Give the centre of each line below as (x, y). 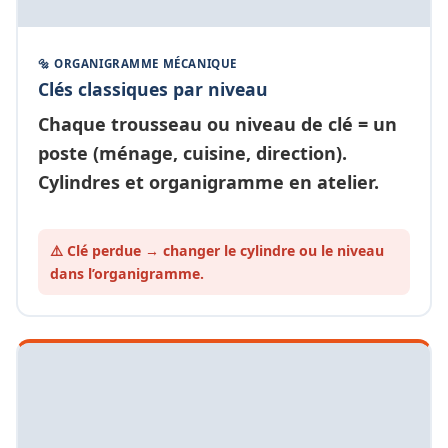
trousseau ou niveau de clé (232, 124)
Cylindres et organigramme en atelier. (208, 182)
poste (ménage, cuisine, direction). (192, 153)
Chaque (74, 124)
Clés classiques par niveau (153, 89)
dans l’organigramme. (127, 274)
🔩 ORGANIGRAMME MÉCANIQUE (137, 64)
